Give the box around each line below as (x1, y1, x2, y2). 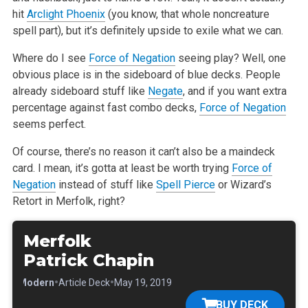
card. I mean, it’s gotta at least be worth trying (12, 161, 232, 175)
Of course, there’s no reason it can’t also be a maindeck (12, 144, 275, 158)
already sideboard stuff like (12, 84, 148, 98)
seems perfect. (12, 117, 86, 131)
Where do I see (12, 51, 89, 65)
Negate (147, 84, 183, 98)
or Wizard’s (214, 177, 272, 191)
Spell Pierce (155, 177, 215, 191)
